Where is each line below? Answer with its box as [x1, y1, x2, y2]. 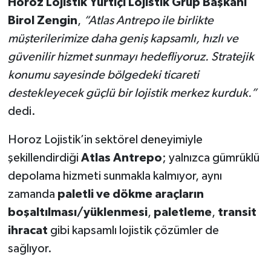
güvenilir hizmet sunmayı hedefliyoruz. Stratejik [7, 51, 254, 64]
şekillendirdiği [7, 152, 81, 165]
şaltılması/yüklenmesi [23, 206, 148, 219]
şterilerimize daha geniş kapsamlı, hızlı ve [24, 33, 238, 45]
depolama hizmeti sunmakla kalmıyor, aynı [7, 170, 222, 183]
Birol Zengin [7, 15, 77, 27]
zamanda [7, 188, 57, 201]
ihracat [7, 224, 48, 237]
